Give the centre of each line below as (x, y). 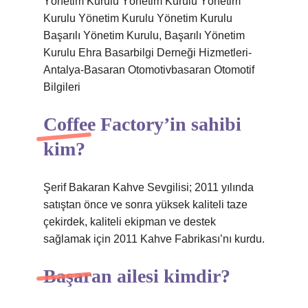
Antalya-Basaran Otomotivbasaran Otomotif (149, 70)
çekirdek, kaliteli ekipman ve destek (130, 222)
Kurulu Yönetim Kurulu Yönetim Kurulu (138, 18)
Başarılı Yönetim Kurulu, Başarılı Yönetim (144, 35)
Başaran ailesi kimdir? (137, 276)
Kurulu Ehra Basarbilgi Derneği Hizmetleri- (147, 53)
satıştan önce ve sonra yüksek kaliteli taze (145, 205)
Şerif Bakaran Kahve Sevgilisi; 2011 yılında (148, 187)
